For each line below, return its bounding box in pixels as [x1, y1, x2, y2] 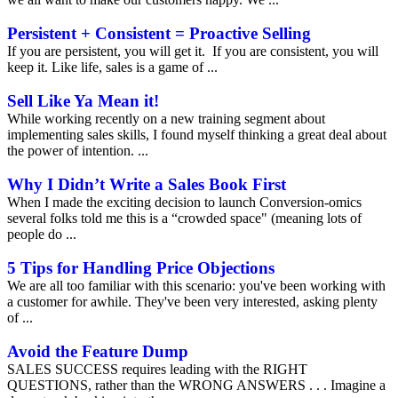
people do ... [7, 227, 76, 242]
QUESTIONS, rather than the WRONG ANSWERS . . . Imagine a [7, 378, 386, 393]
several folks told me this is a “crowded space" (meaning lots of [7, 211, 362, 226]
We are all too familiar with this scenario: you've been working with [7, 278, 386, 293]
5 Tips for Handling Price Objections [7, 259, 275, 277]
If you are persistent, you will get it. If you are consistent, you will [7, 44, 378, 59]
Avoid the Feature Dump [7, 342, 188, 361]
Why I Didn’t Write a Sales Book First [7, 175, 286, 194]
